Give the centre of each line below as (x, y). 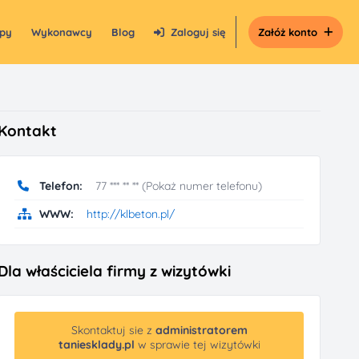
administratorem (201, 331)
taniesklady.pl (96, 345)
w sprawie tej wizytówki (197, 345)
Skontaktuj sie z (113, 331)
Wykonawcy (62, 32)
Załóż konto (288, 32)
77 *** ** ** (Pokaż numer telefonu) (179, 186)
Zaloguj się (198, 32)
